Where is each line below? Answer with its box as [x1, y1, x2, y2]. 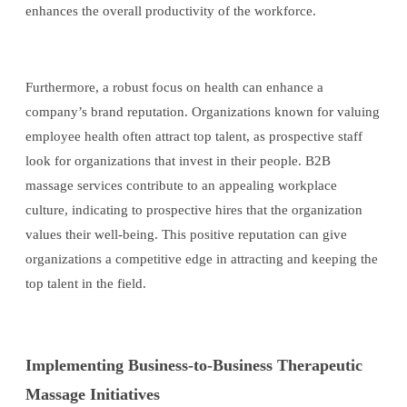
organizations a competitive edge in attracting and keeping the [25, 252, 378, 267]
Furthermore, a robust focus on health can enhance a [25, 80, 323, 95]
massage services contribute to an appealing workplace [25, 178, 337, 194]
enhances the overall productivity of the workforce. [25, 4, 316, 19]
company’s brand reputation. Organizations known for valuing [25, 104, 380, 120]
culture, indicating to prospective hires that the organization [25, 203, 362, 218]
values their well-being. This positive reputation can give [25, 227, 347, 243]
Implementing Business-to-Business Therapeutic [25, 355, 362, 374]
